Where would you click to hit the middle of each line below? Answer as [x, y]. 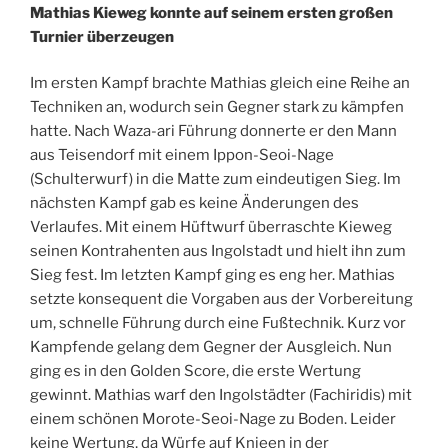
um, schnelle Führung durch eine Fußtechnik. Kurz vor [218, 323]
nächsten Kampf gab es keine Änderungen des [194, 203]
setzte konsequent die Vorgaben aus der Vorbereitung [221, 299]
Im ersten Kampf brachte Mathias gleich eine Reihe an [220, 83]
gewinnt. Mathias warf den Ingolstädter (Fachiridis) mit [221, 395]
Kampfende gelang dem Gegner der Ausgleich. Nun [211, 347]
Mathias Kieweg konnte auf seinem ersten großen [211, 12]
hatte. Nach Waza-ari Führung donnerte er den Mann [213, 131]
